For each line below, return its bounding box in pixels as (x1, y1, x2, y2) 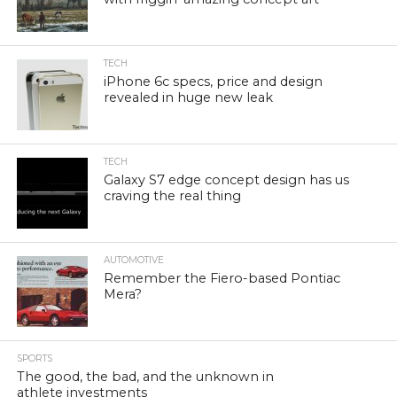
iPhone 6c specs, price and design (104, 74, 323, 90)
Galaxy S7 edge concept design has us (104, 172, 350, 189)
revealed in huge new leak (104, 90, 274, 106)
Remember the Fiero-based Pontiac (104, 270, 341, 287)
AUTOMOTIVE (104, 254, 165, 267)
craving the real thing (104, 188, 242, 205)
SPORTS (16, 353, 52, 365)
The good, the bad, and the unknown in (16, 369, 274, 385)
